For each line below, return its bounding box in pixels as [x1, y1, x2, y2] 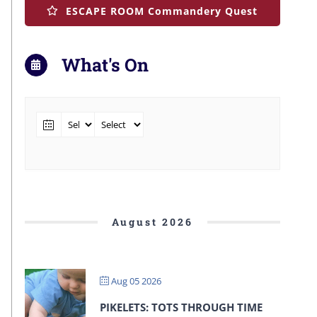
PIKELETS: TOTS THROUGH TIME [99, 299, 263, 314]
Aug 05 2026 [108, 274, 161, 287]
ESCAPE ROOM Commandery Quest [66, 4, 258, 18]
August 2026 [111, 214, 193, 229]
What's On [61, 52, 149, 76]
